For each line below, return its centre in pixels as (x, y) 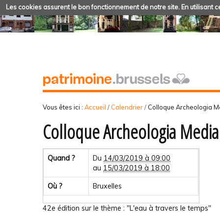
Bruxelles (108, 186)
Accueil (95, 107)
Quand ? (62, 158)
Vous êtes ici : (63, 107)
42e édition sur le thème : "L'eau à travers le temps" (127, 208)
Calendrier (127, 107)
